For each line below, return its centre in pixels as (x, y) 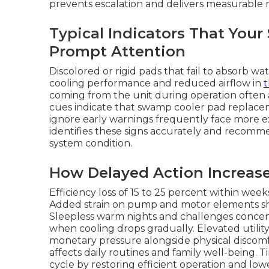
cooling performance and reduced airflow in (156, 83)
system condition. (91, 143)
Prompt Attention (117, 51)
